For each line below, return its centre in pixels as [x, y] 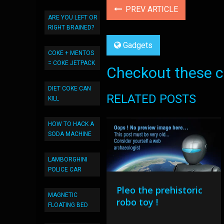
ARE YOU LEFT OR [73, 17]
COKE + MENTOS [71, 53]
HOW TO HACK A [71, 124]
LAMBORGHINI [68, 159]
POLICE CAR [65, 169]
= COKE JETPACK [71, 63]
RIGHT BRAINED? [71, 27]
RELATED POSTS [151, 99]
